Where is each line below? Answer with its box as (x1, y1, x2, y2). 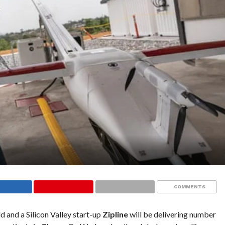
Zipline (102, 209, 130, 219)
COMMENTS (173, 184, 205, 190)
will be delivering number (129, 209, 216, 219)
